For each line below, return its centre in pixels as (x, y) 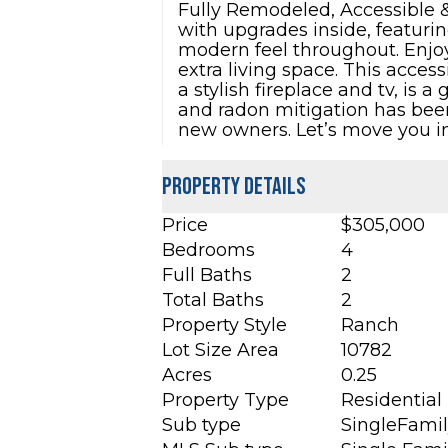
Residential (391, 400)
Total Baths (213, 300)
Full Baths (207, 275)
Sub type (201, 425)
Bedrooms (208, 250)
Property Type (225, 400)
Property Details (234, 187)
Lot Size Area (220, 350)
